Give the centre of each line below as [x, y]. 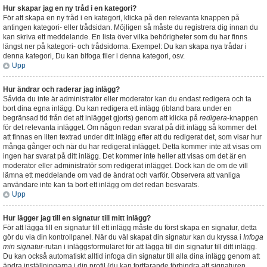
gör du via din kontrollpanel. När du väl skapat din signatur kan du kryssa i [123, 237]
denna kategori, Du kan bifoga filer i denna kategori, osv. [94, 56]
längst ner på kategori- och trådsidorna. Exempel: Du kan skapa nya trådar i [125, 46]
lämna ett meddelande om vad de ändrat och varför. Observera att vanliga [122, 175]
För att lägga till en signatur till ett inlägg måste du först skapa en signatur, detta [130, 228]
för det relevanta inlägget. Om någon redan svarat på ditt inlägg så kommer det [130, 128]
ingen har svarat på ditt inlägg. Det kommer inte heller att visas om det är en [125, 156]
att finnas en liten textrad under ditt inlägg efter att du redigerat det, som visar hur [132, 137]
